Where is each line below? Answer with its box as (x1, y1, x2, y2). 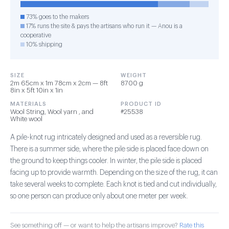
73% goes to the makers (25, 14, 89, 20)
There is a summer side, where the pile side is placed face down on (10, 146, 209, 153)
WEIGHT (121, 73, 147, 78)
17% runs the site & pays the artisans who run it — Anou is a (25, 23, 182, 29)
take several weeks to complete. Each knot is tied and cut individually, (10, 181, 217, 188)
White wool (10, 116, 42, 122)
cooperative (20, 32, 51, 38)
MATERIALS (10, 101, 47, 107)
